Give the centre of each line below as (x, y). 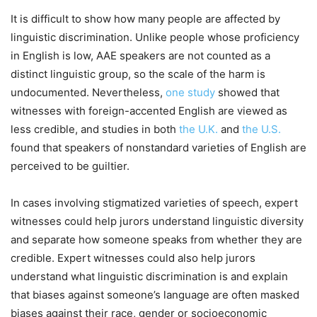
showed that (247, 92)
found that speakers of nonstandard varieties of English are (158, 147)
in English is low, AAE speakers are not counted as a (140, 55)
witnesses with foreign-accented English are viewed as (149, 110)
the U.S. (261, 129)
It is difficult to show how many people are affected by (145, 18)
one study (190, 92)
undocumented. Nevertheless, (88, 92)
